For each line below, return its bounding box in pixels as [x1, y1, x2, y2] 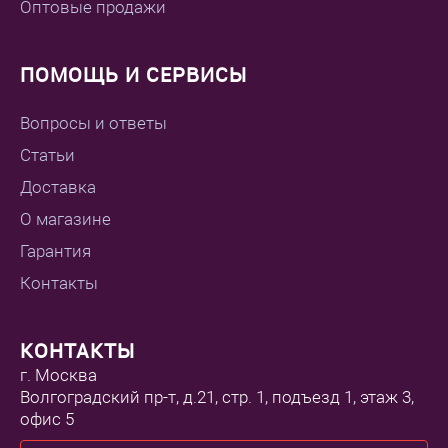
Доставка [20, 176, 96, 197]
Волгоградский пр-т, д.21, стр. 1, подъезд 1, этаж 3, [20, 386, 414, 407]
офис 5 [20, 408, 74, 429]
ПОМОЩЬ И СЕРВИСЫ [20, 60, 247, 88]
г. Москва [20, 364, 97, 385]
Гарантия [20, 240, 91, 261]
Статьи [20, 144, 75, 165]
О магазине [20, 208, 111, 229]
